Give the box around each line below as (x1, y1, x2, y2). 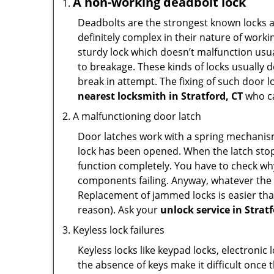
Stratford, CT (181, 89, 243, 103)
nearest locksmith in (78, 89, 179, 103)
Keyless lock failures (73, 223, 165, 237)
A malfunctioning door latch (73, 109, 201, 123)
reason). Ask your (78, 203, 160, 217)
